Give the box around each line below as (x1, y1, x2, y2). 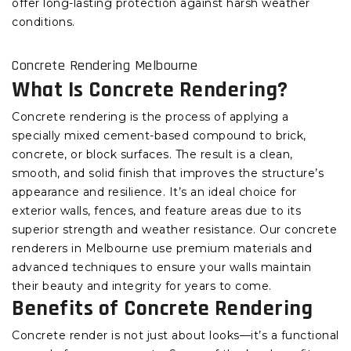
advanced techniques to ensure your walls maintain (12, 260, 312, 275)
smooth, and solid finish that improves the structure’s (12, 166, 324, 181)
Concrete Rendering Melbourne (12, 56, 197, 75)
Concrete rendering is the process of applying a (12, 110, 289, 125)
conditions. (12, 15, 75, 30)
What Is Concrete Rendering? (12, 76, 288, 105)
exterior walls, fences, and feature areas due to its (12, 204, 301, 219)
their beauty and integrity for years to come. (12, 279, 272, 294)
